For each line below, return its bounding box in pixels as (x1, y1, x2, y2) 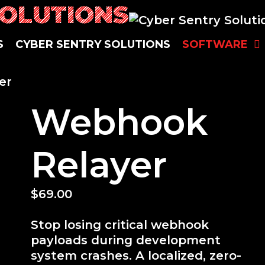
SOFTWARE (182, 38, 248, 51)
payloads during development (31, 233, 221, 247)
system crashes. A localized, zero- (31, 248, 242, 263)
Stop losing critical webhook (31, 218, 209, 232)
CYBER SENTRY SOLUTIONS (15, 38, 170, 51)
